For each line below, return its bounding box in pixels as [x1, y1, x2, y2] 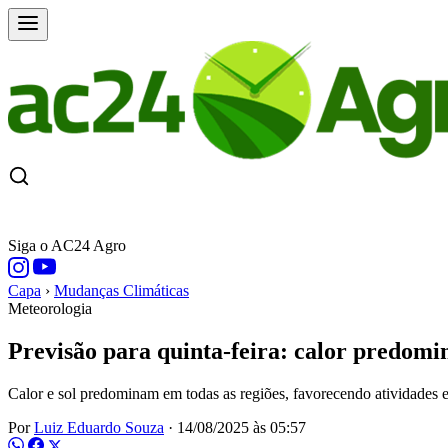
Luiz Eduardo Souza [34, 418, 164, 436]
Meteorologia [8, 300, 92, 317]
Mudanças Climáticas [54, 282, 189, 299]
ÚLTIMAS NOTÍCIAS [210, 206, 350, 221]
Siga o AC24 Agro [8, 237, 126, 254]
